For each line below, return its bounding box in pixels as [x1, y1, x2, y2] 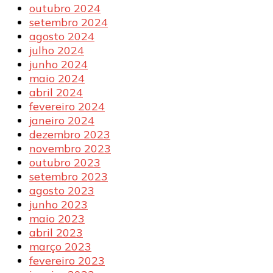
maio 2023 [29, 211, 85, 225]
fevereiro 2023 [29, 253, 105, 268]
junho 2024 [29, 57, 88, 71]
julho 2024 [29, 43, 84, 57]
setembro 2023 [29, 169, 108, 183]
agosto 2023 [29, 183, 94, 197]
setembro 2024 [29, 15, 108, 29]
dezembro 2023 [29, 127, 110, 141]
